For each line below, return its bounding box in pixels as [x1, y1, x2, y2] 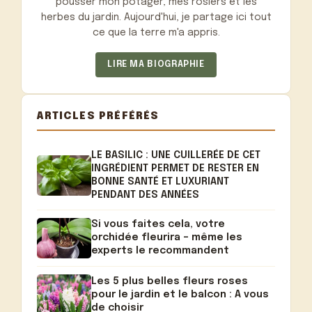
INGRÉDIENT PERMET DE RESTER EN [91, 163, 260, 173]
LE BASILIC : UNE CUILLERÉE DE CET [91, 150, 261, 160]
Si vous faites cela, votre [91, 219, 226, 230]
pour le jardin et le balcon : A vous [91, 289, 270, 299]
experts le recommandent [91, 246, 230, 256]
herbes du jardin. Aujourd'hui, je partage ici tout [40, 13, 272, 23]
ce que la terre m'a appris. [92, 28, 220, 38]
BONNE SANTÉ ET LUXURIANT [91, 176, 230, 187]
